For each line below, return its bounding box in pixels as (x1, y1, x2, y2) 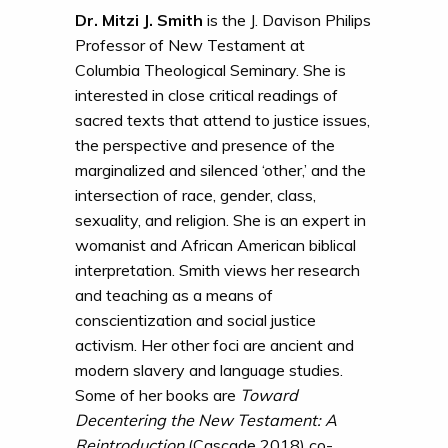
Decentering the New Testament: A (74, 409, 337, 430)
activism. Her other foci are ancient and (74, 334, 354, 355)
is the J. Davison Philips (202, 9, 371, 30)
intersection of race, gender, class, (74, 184, 316, 205)
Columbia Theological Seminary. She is (74, 59, 346, 80)
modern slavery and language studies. (74, 359, 343, 380)
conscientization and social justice (74, 309, 316, 330)
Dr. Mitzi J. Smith (74, 9, 203, 30)
